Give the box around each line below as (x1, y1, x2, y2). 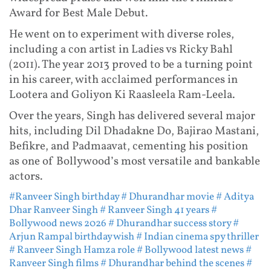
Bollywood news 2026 (9, 217, 106, 231)
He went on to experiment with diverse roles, (9, 27, 234, 43)
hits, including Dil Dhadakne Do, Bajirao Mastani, (9, 123, 259, 140)
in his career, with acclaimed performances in (9, 72, 238, 88)
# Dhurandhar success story (108, 217, 231, 231)
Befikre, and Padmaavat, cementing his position (9, 139, 248, 155)
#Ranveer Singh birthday (9, 190, 119, 204)
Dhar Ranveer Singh (9, 203, 98, 218)
